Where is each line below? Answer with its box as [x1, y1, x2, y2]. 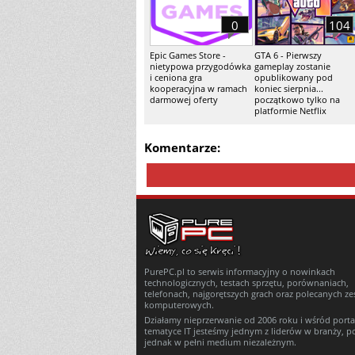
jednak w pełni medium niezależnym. [144, 336, 296, 348]
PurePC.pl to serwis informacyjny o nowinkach [144, 265, 335, 277]
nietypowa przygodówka [150, 60, 251, 72]
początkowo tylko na [254, 94, 340, 105]
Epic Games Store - [150, 49, 226, 61]
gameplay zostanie [254, 60, 330, 72]
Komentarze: [144, 139, 220, 155]
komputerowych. [144, 299, 214, 311]
